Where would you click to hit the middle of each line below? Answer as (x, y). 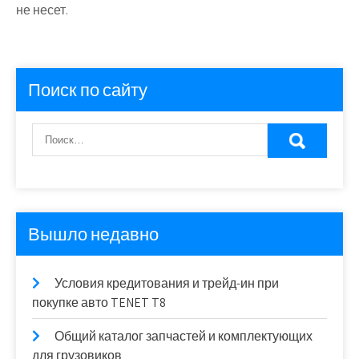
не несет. (42, 10)
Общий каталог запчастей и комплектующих (184, 337)
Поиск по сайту (88, 90)
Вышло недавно (93, 234)
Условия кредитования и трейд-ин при (167, 284)
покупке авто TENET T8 (99, 303)
